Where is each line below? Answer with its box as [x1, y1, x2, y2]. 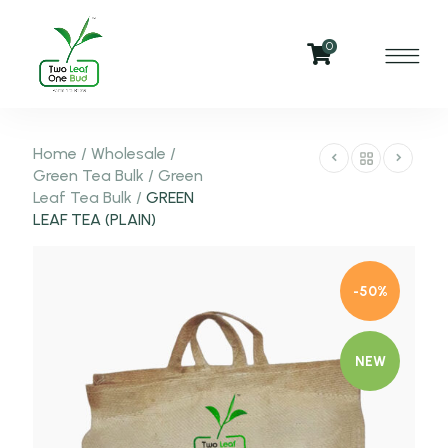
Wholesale [90, 144, 166, 163]
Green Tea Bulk [32, 166, 144, 185]
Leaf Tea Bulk [32, 188, 132, 207]
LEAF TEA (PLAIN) [32, 210, 156, 229]
